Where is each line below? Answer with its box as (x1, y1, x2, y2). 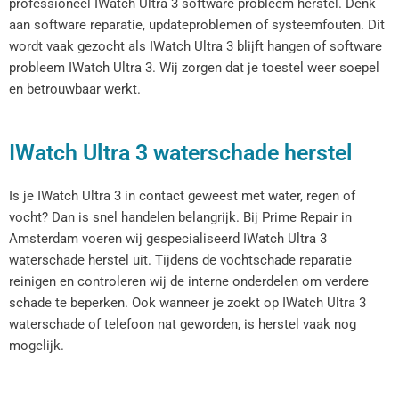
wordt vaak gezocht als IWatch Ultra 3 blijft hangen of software (9, 38, 382, 55)
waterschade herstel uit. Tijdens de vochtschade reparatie (9, 251, 352, 268)
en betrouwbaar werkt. (9, 81, 141, 98)
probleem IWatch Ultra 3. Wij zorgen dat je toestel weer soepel (9, 60, 379, 77)
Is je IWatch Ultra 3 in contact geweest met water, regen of (9, 187, 355, 204)
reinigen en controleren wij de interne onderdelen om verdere (9, 273, 369, 289)
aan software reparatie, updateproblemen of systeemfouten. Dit (9, 17, 385, 34)
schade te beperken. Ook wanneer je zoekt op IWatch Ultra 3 (9, 294, 366, 311)
